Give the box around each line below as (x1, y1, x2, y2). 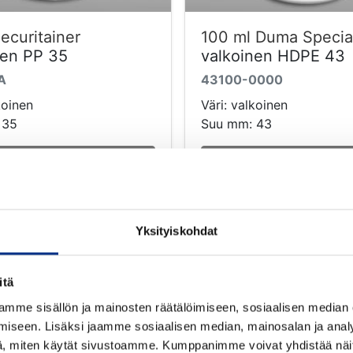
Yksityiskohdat (135, 224, 218, 238)
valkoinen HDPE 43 (201, 46, 346, 65)
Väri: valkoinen (201, 96, 288, 113)
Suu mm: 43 (201, 115, 273, 132)
